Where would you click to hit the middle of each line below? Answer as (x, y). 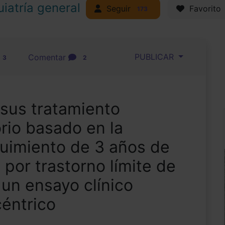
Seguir (117, 9)
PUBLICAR (153, 57)
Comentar (48, 58)
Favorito (202, 9)
